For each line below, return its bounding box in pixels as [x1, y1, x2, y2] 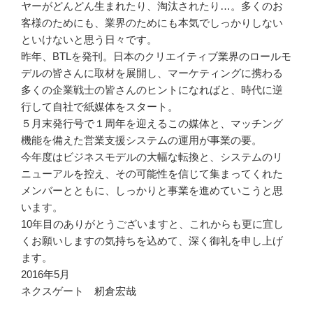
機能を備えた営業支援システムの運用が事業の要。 [21, 134, 262, 147]
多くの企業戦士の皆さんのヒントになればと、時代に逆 [21, 84, 283, 96]
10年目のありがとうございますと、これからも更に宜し [21, 218, 284, 231]
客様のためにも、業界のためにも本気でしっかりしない [21, 17, 283, 29]
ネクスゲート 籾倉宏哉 [21, 285, 136, 298]
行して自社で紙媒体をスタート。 [21, 101, 178, 113]
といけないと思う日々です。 [21, 34, 157, 46]
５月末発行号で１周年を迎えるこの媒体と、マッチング [21, 117, 283, 130]
